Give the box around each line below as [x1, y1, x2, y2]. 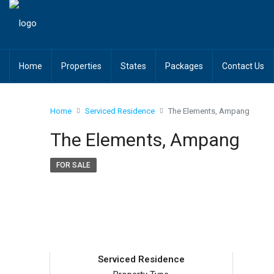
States [120, 61, 146, 71]
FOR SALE [56, 161, 91, 169]
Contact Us [222, 61, 264, 71]
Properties [61, 61, 102, 71]
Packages [165, 61, 203, 71]
